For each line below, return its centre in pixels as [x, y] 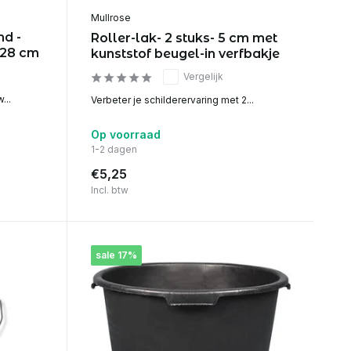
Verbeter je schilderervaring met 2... [172, 100]
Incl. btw [109, 190]
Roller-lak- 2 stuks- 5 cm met [184, 38]
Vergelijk [203, 76]
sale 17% [116, 255]
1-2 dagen [114, 149]
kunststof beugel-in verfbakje [185, 53]
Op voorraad [125, 134]
